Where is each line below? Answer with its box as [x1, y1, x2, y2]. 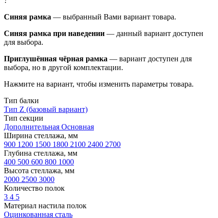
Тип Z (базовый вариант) [4, 105, 88, 113]
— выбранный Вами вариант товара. [51, 12, 176, 21]
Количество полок [4, 183, 65, 192]
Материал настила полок [4, 201, 87, 210]
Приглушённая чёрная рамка [4, 54, 108, 63]
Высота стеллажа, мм [4, 166, 74, 175]
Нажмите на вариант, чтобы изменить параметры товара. [4, 79, 194, 88]
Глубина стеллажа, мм [4, 148, 77, 157]
